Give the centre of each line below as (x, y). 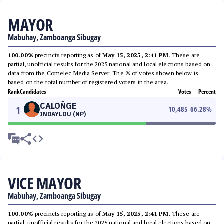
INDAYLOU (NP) (63, 114)
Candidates (33, 92)
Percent (207, 92)
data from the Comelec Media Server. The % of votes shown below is (103, 73)
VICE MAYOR (44, 183)
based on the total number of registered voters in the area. (88, 82)
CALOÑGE (58, 106)
